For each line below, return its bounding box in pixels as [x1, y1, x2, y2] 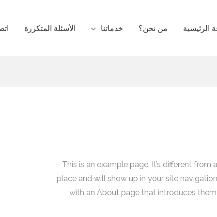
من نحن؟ [139, 23, 168, 33]
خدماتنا [101, 23, 123, 33]
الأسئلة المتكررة [24, 23, 76, 33]
